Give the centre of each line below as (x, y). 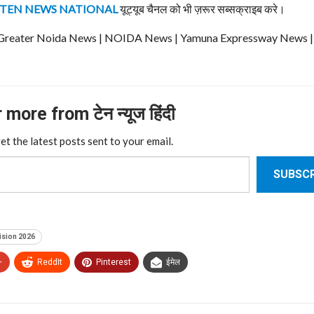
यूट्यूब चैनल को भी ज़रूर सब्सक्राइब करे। (202, 8)
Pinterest (114, 262)
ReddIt (50, 262)
